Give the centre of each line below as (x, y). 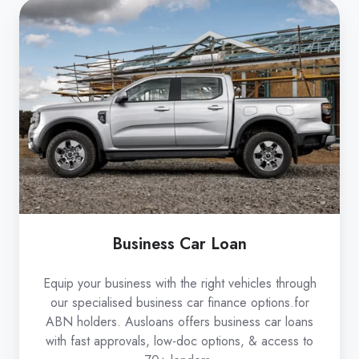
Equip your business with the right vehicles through (179, 283)
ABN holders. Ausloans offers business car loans (179, 321)
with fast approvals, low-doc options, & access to (179, 341)
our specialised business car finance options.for (179, 302)
